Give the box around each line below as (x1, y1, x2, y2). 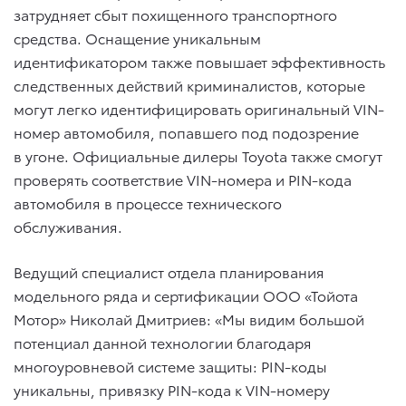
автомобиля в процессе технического (14, 192, 282, 214)
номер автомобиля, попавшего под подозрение (14, 121, 359, 143)
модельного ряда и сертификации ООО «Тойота (14, 285, 358, 306)
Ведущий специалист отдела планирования (14, 261, 324, 283)
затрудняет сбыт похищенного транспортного (14, 4, 337, 25)
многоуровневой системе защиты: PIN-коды (14, 355, 327, 377)
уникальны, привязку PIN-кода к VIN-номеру (14, 379, 330, 401)
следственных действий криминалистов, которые (14, 74, 365, 96)
